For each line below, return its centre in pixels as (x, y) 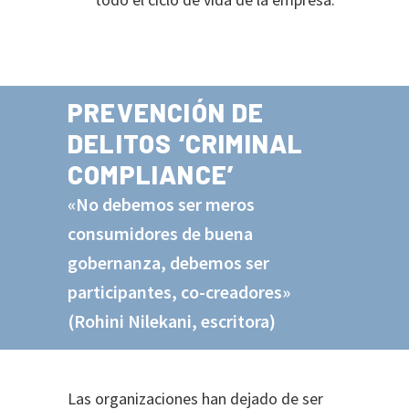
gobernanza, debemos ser (168, 262)
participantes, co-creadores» (179, 292)
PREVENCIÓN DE (166, 112)
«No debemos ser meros (161, 204)
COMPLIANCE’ (151, 174)
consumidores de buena (160, 233)
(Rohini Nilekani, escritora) (172, 321)
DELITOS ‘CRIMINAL (186, 143)
